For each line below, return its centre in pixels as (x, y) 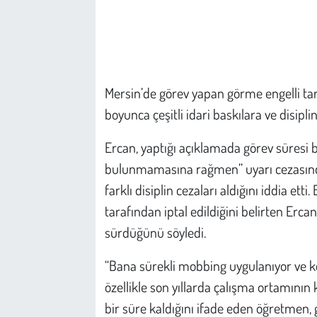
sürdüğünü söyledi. (155, 232)
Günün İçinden (74, 105)
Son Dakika (65, 286)
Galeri (53, 69)
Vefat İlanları (70, 141)
